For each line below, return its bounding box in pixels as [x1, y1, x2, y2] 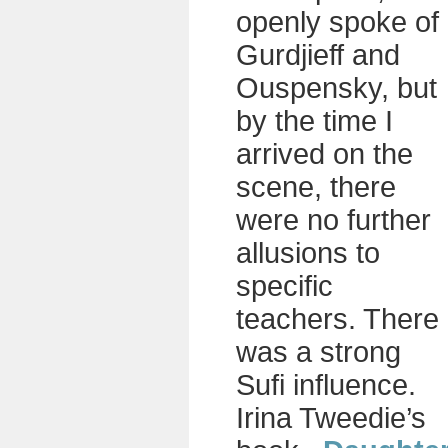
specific [236, 270, 333, 302]
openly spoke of [236, 6, 439, 38]
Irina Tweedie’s [236, 402, 426, 434]
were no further [236, 204, 431, 236]
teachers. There [236, 303, 439, 335]
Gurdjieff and [236, 39, 400, 71]
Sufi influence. [236, 369, 416, 401]
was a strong [236, 336, 401, 368]
